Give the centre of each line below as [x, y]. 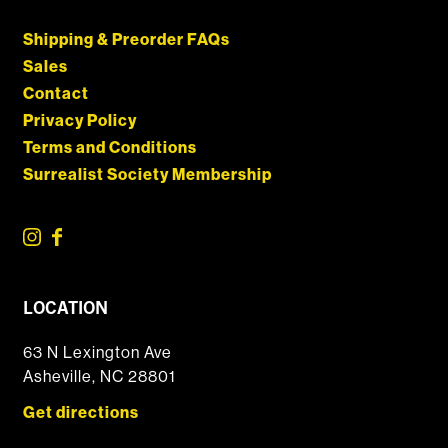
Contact [55, 93]
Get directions [80, 412]
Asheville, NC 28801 [99, 375]
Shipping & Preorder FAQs [126, 39]
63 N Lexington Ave [97, 351]
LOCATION [65, 306]
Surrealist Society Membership [147, 174]
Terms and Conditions [109, 147]
